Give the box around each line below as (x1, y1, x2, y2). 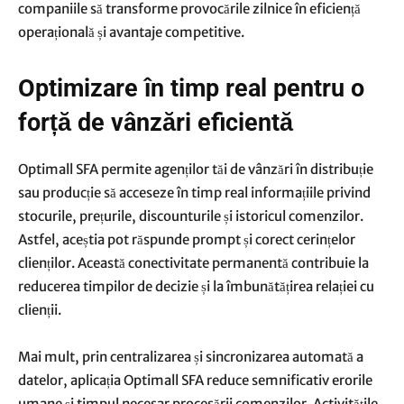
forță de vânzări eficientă (18, 108, 293, 137)
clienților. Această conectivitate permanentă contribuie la (18, 254, 369, 271)
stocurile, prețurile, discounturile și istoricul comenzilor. (18, 207, 363, 225)
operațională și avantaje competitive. (18, 23, 247, 41)
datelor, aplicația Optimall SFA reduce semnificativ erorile (18, 372, 372, 389)
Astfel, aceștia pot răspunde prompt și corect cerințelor (18, 231, 355, 248)
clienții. (18, 301, 61, 318)
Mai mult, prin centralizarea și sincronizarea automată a (18, 348, 363, 365)
